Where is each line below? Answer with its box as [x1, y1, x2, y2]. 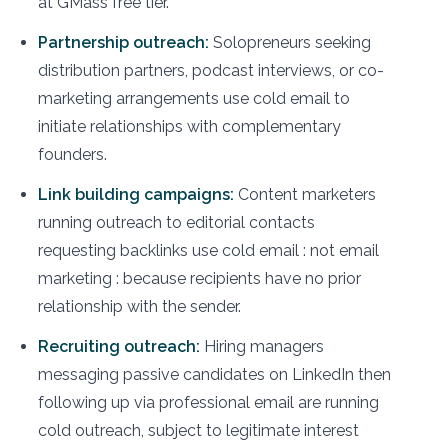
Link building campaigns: [38, 184, 234, 204]
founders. [38, 144, 107, 164]
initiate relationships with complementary [38, 116, 341, 136]
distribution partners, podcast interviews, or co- [38, 60, 384, 80]
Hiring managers [200, 336, 324, 356]
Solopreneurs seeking [209, 32, 371, 52]
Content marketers [234, 184, 376, 204]
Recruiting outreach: [38, 336, 200, 356]
